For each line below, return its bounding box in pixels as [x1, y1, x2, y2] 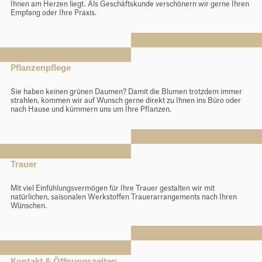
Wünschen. [10, 202, 47, 210]
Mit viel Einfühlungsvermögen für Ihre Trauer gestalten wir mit [10, 185, 215, 192]
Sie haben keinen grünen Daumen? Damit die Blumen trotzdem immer [10, 88, 242, 95]
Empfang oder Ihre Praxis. [10, 9, 96, 16]
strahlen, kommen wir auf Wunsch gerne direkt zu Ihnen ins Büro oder [10, 96, 241, 104]
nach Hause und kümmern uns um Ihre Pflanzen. [10, 105, 171, 113]
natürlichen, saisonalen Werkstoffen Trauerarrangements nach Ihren [10, 194, 237, 201]
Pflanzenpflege [10, 64, 71, 73]
